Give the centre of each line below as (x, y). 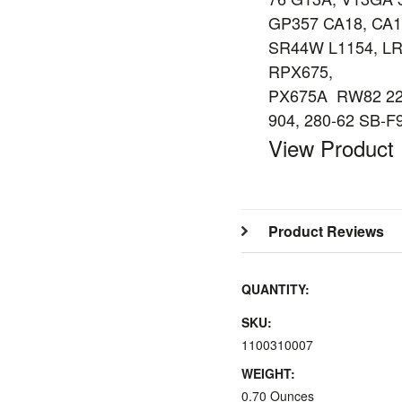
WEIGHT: (268, 373)
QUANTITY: (275, 289)
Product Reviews (326, 231)
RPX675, (301, 71)
